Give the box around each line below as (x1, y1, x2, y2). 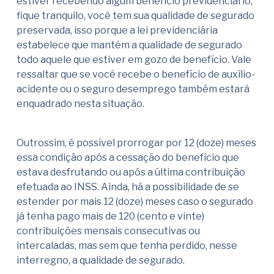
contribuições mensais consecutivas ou (17, 225, 200, 237)
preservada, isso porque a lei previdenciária (17, 24, 218, 37)
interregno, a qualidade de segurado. (17, 254, 185, 267)
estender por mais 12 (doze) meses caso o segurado (17, 196, 253, 208)
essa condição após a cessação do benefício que (17, 152, 239, 164)
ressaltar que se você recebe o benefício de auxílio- (17, 68, 255, 81)
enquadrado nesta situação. (17, 98, 144, 110)
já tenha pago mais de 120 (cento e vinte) (17, 210, 204, 223)
